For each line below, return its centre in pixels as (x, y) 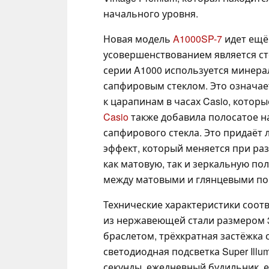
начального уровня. (151, 13)
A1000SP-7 (198, 38)
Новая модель (138, 38)
